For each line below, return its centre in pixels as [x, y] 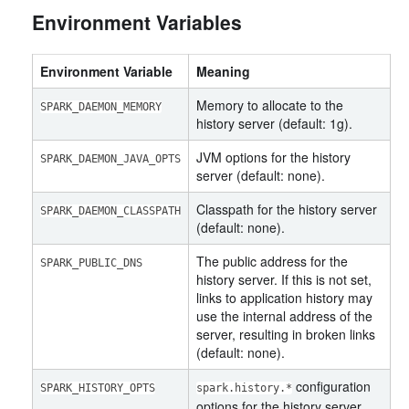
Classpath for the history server [287, 209]
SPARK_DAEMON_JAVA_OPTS [110, 159]
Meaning [223, 71]
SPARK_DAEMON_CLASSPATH [110, 211]
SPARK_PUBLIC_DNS [91, 263]
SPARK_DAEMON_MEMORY [101, 107]
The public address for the [272, 261]
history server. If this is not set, [284, 279]
